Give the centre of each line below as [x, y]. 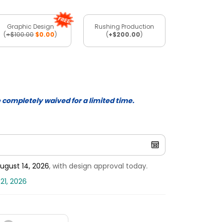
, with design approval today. [98, 166]
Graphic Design [30, 26]
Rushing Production [124, 26]
